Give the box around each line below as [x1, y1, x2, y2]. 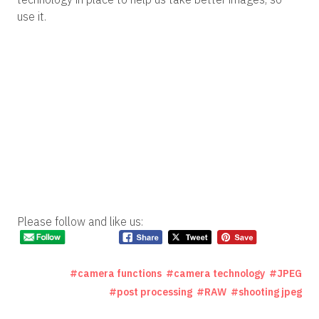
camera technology [174, 266, 265, 280]
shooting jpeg [239, 285, 302, 298]
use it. [17, 9, 46, 23]
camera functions [78, 266, 162, 280]
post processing [117, 285, 192, 298]
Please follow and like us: [17, 214, 143, 229]
